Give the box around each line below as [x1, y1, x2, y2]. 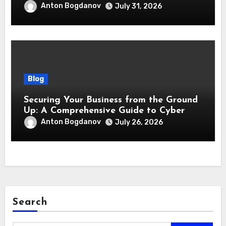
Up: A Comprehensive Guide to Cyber [24, 106, 185, 116]
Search [12, 197, 48, 207]
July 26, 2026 [115, 118, 163, 127]
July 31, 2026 [115, 2, 162, 11]
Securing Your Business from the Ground [24, 95, 198, 105]
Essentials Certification [24, 117, 125, 127]
